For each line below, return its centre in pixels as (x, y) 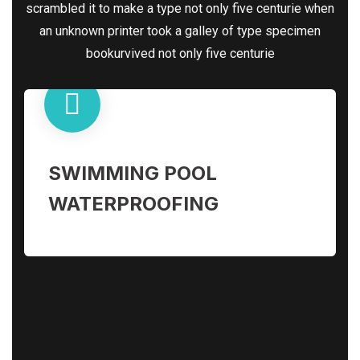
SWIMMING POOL (133, 174)
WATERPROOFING (133, 204)
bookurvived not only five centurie (180, 54)
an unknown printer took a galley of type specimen (180, 31)
